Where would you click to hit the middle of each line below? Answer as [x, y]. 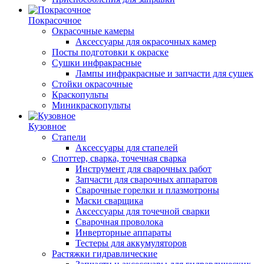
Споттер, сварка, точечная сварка [119, 158]
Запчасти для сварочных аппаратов [146, 179]
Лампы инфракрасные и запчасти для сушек [164, 73]
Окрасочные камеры [93, 31]
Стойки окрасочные [92, 84]
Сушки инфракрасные [97, 63]
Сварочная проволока [119, 222]
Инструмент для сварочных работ [143, 169]
